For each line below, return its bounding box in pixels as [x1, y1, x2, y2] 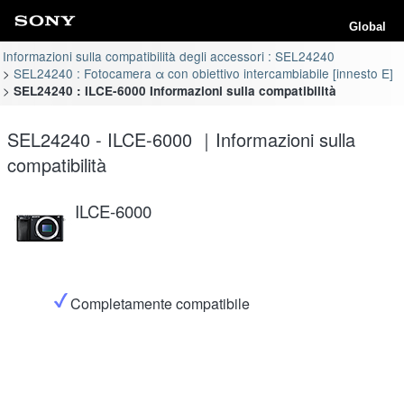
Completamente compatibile [70, 292, 250, 314]
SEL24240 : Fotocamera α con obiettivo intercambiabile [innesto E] [13, 63, 393, 82]
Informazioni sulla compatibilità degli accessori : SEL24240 [3, 46, 335, 65]
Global [349, 20, 386, 33]
